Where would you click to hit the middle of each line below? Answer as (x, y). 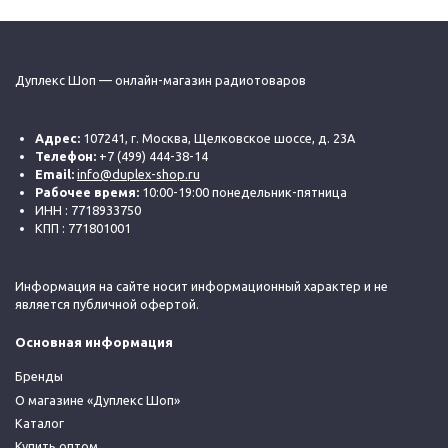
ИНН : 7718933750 (88, 209)
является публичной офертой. (107, 303)
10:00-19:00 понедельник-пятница (243, 191)
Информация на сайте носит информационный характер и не (201, 285)
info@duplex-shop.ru (138, 173)
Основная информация (94, 342)
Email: (56, 173)
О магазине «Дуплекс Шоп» (97, 399)
